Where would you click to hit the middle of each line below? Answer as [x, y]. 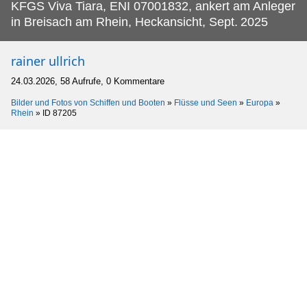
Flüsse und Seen [206, 103]
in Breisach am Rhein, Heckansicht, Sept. [124, 22]
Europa [260, 103]
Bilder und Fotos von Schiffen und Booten [88, 103]
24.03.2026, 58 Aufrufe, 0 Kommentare [88, 82]
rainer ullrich [48, 61]
